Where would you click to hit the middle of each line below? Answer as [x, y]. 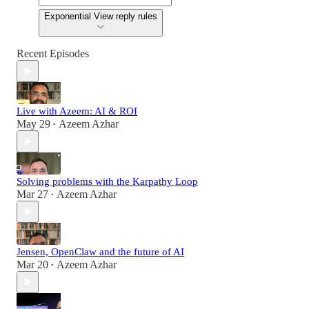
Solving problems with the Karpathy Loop [107, 182]
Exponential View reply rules [101, 17]
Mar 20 [32, 265]
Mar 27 [32, 195]
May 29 [33, 124]
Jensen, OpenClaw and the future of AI [100, 252]
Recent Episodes [53, 54]
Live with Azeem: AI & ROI [77, 111]
